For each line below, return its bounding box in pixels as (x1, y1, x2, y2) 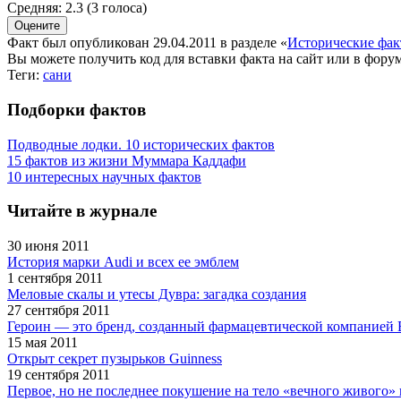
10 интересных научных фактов (7, 168, 201, 184)
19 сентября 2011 (7, 367, 110, 383)
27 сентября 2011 (7, 303, 110, 319)
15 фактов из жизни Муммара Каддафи (7, 152, 246, 168)
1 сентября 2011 (7, 270, 103, 286)
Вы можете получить (7, 51, 140, 67)
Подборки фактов (7, 100, 146, 120)
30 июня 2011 (7, 238, 90, 254)
